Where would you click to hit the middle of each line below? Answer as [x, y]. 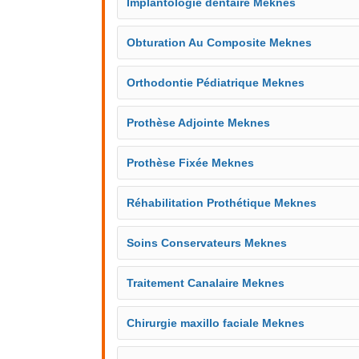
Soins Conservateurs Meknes [207, 243]
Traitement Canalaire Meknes [206, 283]
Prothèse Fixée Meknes [190, 163]
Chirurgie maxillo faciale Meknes [216, 323]
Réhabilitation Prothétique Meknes [222, 203]
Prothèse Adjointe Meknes [198, 123]
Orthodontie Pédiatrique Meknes [216, 83]
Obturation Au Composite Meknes [219, 42]
